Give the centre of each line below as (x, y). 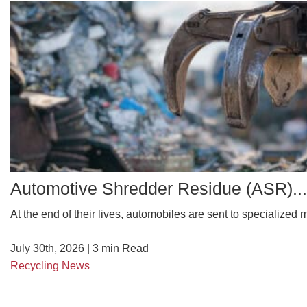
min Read (125, 248)
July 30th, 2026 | (51, 248)
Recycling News (50, 265)
